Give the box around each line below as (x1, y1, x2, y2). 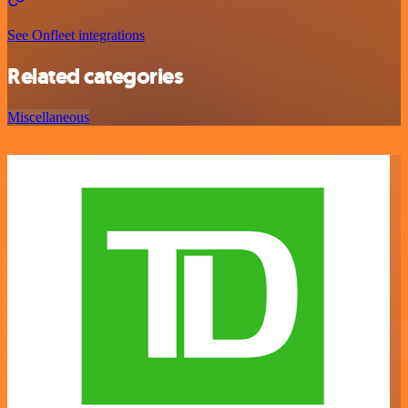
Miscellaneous (7, 108, 89, 125)
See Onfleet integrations (7, 26, 145, 43)
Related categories (7, 61, 184, 91)
